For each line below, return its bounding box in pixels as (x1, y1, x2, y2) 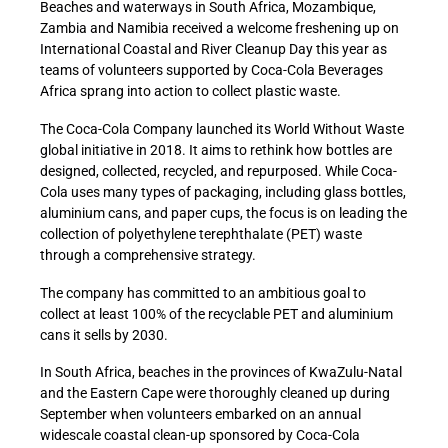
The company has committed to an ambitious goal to (40, 284, 366, 301)
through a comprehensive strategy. (40, 246, 256, 263)
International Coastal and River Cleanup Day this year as (40, 41, 387, 57)
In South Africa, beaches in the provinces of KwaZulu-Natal (40, 364, 402, 381)
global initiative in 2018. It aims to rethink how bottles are (40, 141, 392, 158)
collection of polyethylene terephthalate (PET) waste (40, 225, 362, 242)
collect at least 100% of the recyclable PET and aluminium (40, 305, 393, 322)
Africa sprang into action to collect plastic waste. (40, 83, 341, 99)
